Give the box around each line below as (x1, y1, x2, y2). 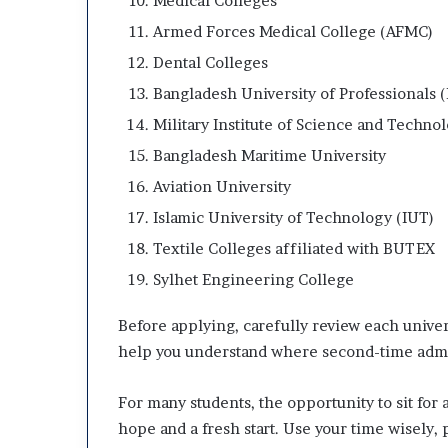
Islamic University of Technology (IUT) (153, 207, 434, 227)
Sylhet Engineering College (153, 269, 354, 289)
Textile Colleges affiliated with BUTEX (153, 238, 435, 258)
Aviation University (153, 176, 291, 196)
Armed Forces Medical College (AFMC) (153, 21, 433, 41)
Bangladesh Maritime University (153, 145, 386, 165)
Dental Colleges (153, 52, 268, 72)
